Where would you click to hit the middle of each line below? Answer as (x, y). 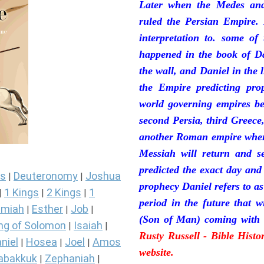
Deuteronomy (46, 176)
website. (156, 253)
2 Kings (64, 193)
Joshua (103, 176)
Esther (47, 209)
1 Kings (22, 193)
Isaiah (88, 226)
